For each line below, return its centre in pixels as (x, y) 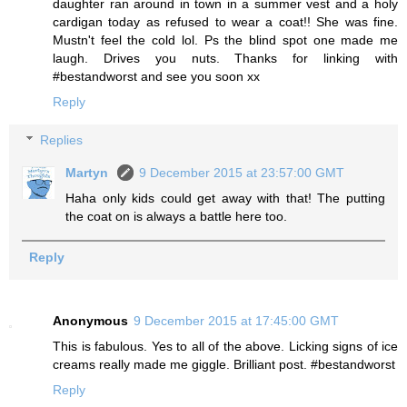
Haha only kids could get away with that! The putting (225, 198)
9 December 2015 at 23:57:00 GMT (242, 172)
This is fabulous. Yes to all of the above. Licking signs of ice (225, 347)
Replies (62, 139)
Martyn (89, 172)
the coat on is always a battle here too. (177, 216)
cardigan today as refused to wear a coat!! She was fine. (225, 22)
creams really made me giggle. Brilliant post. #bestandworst (224, 365)
